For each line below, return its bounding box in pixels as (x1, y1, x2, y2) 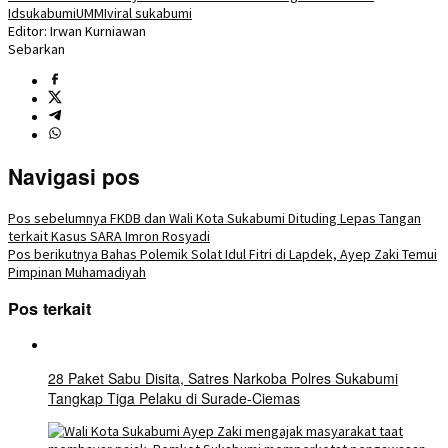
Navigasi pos (8, 161, 140, 192)
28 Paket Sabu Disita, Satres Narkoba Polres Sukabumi (48, 368, 398, 389)
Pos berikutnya (8, 244, 98, 263)
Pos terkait (8, 296, 91, 320)
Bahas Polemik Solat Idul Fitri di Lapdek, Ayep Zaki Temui (98, 244, 437, 263)
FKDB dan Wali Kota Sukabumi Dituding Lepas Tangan (107, 208, 421, 227)
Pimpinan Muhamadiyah (8, 262, 146, 281)
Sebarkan (8, 39, 65, 58)
